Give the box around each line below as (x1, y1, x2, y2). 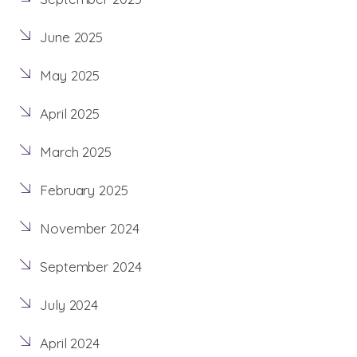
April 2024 (40, 335, 100, 352)
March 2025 (40, 143, 112, 161)
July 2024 (40, 296, 99, 314)
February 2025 (40, 182, 128, 199)
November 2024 (40, 220, 139, 237)
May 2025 (40, 67, 100, 84)
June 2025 (40, 29, 104, 46)
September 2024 (40, 258, 142, 276)
